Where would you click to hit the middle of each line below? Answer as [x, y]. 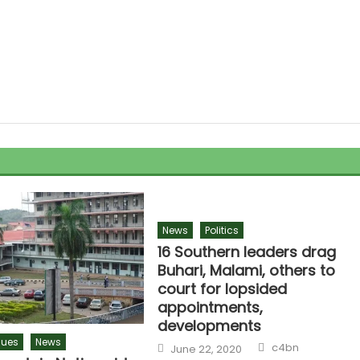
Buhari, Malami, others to [247, 270]
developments [210, 326]
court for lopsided [223, 289]
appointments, [211, 307]
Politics [222, 230]
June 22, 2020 [207, 349]
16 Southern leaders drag [247, 252]
